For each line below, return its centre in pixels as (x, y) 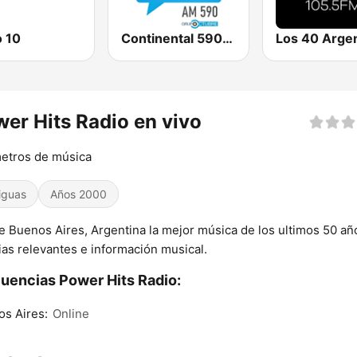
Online (71, 314)
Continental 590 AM (228, 39)
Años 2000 (78, 194)
